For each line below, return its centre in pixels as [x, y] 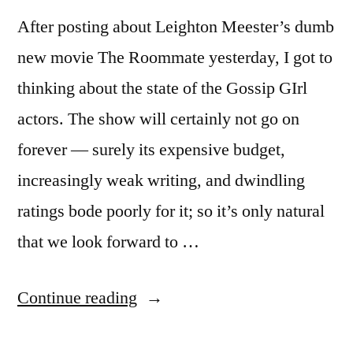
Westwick [171, 327]
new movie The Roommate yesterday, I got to [175, 57]
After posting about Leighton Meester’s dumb [176, 26]
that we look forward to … [108, 242]
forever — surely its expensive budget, [151, 149]
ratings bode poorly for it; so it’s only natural [171, 211]
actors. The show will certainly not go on [158, 119]
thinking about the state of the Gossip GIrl [162, 88]
